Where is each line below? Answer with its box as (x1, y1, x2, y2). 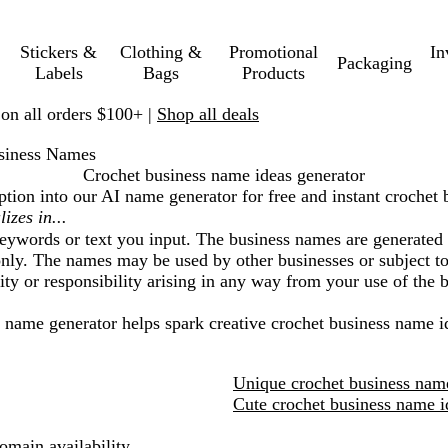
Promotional (229, 42, 319, 62)
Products (242, 63, 306, 83)
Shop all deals (157, 103, 259, 124)
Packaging (336, 52, 412, 73)
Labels (34, 63, 83, 83)
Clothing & (119, 42, 202, 62)
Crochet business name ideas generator (83, 165, 365, 185)
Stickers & (20, 42, 98, 62)
